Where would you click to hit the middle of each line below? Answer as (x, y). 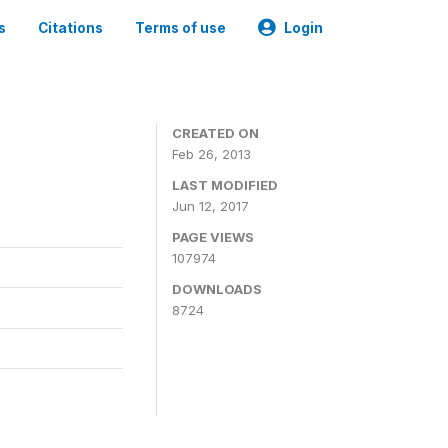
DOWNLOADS (217, 289)
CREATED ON (215, 133)
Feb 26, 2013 (211, 154)
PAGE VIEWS (213, 237)
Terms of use (180, 28)
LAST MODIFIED (225, 185)
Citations (70, 28)
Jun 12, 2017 (210, 206)
